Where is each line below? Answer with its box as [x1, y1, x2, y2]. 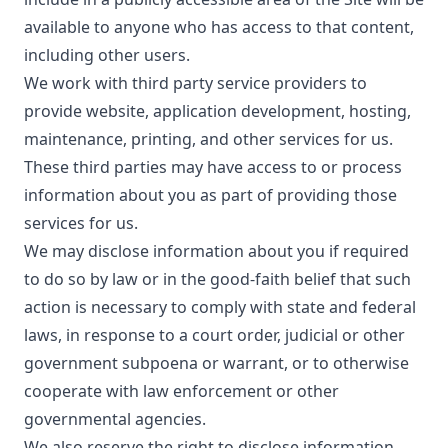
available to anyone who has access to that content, [24, 16, 414, 38]
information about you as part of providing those [24, 184, 397, 206]
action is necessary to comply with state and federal [24, 296, 416, 318]
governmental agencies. [24, 408, 206, 430]
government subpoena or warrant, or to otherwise [24, 352, 409, 374]
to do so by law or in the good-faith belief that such [24, 268, 411, 290]
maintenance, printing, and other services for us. [24, 128, 393, 150]
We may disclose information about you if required [24, 240, 409, 262]
